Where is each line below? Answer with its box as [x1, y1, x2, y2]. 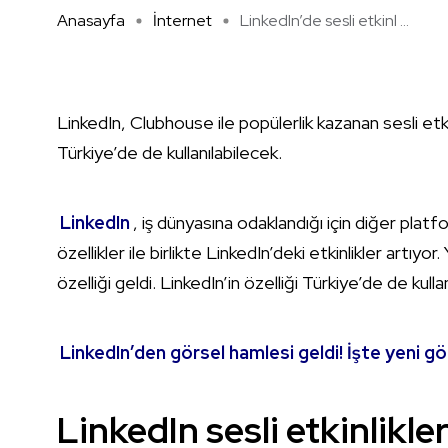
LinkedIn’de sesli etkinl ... [240, 10, 409, 32]
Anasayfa [57, 10, 125, 32]
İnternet [153, 10, 212, 32]
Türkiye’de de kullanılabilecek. [57, 141, 282, 165]
